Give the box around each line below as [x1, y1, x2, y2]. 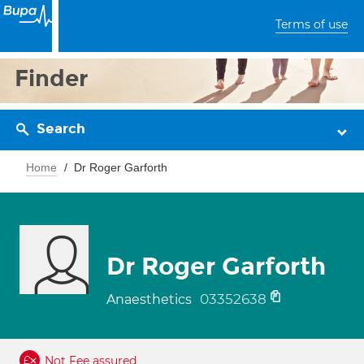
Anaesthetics [106, 292, 195, 307]
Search [37, 120, 85, 137]
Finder [15, 64, 89, 93]
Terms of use [275, 17, 348, 32]
